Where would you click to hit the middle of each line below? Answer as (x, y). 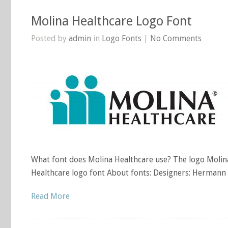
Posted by (50, 38)
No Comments (176, 38)
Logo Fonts (122, 38)
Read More (50, 196)
